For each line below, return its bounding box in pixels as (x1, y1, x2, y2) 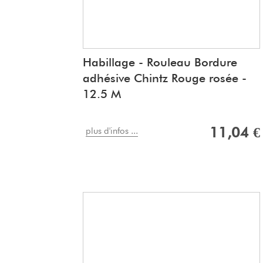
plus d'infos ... (86, 126, 138, 137)
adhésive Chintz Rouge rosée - (83, 71, 247, 86)
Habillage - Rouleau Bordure (83, 55, 237, 70)
